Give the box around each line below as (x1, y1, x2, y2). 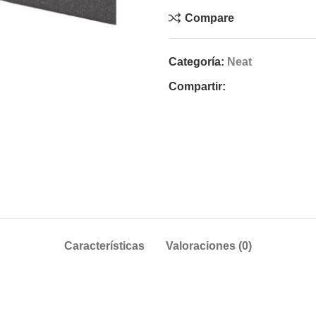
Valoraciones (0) (166, 240, 252, 253)
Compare (185, 11, 235, 24)
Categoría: (169, 56, 224, 68)
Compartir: (169, 80, 226, 92)
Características (64, 240, 145, 253)
